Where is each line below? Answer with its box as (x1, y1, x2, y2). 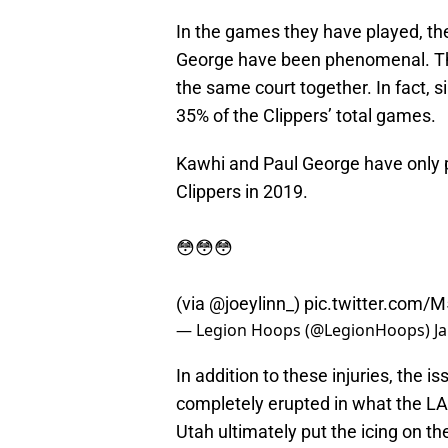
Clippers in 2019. (176, 181, 308, 203)
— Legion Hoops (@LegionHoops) (176, 319, 434, 342)
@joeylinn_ (209, 293, 294, 315)
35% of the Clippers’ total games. (176, 105, 436, 127)
